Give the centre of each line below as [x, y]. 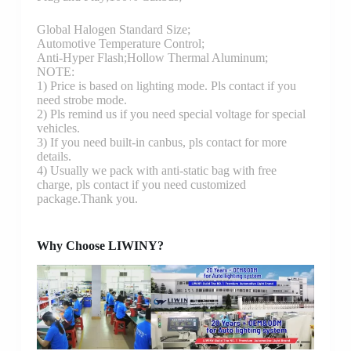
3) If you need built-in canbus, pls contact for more [161, 143]
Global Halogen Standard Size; [113, 30]
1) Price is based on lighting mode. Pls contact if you [166, 86]
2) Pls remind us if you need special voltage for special [171, 114]
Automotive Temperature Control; [120, 44]
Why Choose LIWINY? [100, 246]
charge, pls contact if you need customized [141, 185]
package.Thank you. [87, 199]
